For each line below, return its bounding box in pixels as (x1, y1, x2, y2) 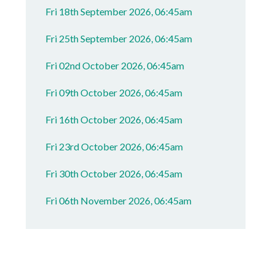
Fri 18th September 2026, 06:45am (45, 6, 193, 17)
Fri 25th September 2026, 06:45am (45, 33, 193, 44)
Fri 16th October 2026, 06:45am (45, 114, 183, 125)
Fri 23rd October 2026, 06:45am (45, 141, 184, 152)
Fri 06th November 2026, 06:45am (45, 195, 192, 206)
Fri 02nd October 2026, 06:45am (45, 60, 185, 71)
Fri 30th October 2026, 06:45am (45, 168, 183, 179)
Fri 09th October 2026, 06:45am (45, 87, 183, 98)
